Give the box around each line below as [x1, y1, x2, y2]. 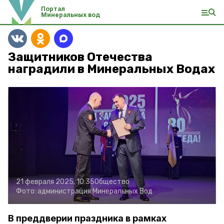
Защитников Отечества [8, 50, 152, 64]
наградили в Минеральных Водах [8, 62, 215, 76]
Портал [41, 5, 65, 12]
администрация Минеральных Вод [37, 187, 152, 195]
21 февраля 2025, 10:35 [16, 177, 94, 186]
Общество [94, 177, 129, 186]
